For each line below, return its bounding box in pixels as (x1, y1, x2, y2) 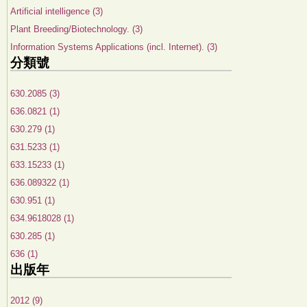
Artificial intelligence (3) (10, 6, 103, 16)
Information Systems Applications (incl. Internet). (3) (10, 42, 217, 52)
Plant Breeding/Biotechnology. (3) (10, 24, 143, 34)
